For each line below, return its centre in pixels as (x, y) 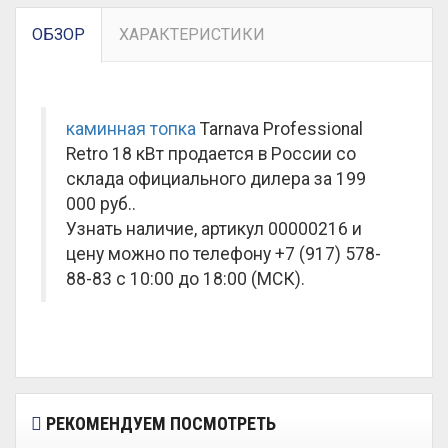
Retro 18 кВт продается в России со (211, 154)
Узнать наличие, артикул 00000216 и (214, 229)
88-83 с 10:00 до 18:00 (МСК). (185, 279)
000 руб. (99, 204)
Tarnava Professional (279, 129)
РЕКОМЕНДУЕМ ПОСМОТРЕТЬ (159, 423)
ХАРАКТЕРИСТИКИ (192, 34)
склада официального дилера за (201, 179)
